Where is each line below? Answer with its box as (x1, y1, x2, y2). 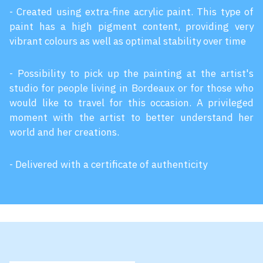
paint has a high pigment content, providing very (9, 20, 254, 33)
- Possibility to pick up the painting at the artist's (9, 67, 254, 80)
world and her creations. (9, 126, 119, 139)
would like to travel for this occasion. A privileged (9, 96, 254, 110)
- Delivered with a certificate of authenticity (9, 158, 207, 171)
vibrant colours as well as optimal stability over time (9, 35, 246, 48)
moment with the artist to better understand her (9, 111, 254, 124)
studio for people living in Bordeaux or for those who (9, 82, 254, 95)
